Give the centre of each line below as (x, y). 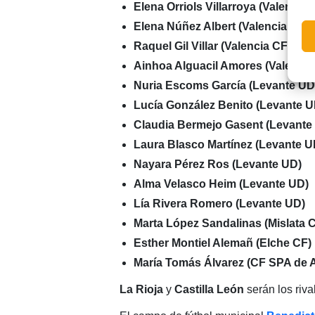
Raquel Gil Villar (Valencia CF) (212, 46)
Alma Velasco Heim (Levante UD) (221, 184)
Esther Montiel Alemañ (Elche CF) (222, 243)
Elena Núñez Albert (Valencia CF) (221, 26)
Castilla (194, 289)
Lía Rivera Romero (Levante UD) (219, 203)
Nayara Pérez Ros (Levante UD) (217, 164)
